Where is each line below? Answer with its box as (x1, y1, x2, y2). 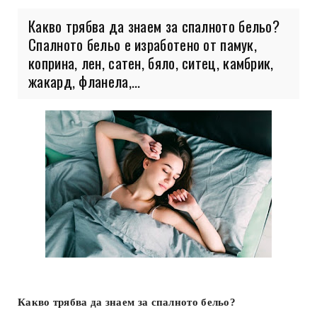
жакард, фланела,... (28, 69, 141, 92)
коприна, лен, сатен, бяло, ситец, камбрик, (28, 51, 274, 74)
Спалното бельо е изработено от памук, (28, 33, 258, 55)
